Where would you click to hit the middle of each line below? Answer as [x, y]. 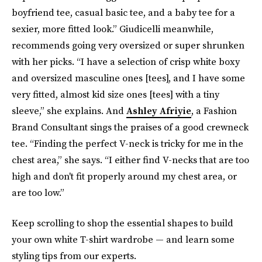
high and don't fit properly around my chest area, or [124, 176]
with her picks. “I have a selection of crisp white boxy [126, 61]
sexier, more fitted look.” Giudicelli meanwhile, [113, 29]
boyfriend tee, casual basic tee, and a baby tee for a [123, 12]
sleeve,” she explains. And [69, 111]
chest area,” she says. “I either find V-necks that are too [130, 160]
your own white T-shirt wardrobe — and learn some [123, 239]
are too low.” [38, 192]
